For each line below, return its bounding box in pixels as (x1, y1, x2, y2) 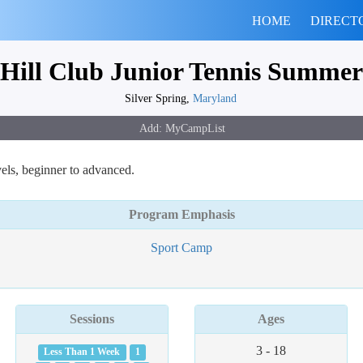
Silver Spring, (125, 92, 193, 105)
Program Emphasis (128, 207, 235, 221)
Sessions (70, 312, 115, 326)
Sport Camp (151, 241, 212, 254)
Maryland (193, 92, 237, 105)
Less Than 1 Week (44, 346, 121, 357)
